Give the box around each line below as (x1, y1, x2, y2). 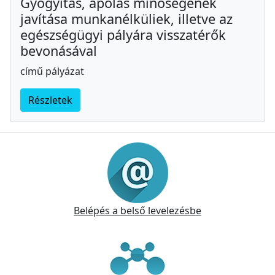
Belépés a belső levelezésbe (74, 203, 201, 217)
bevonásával (20, 41, 97, 60)
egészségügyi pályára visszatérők (20, 25, 226, 44)
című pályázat (20, 64, 84, 78)
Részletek (28, 93, 72, 107)
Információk (7, 130, 95, 151)
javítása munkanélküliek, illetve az (20, 9, 233, 28)
